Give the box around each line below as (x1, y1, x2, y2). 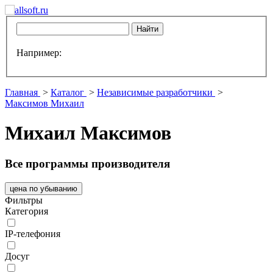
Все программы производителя (5, 157, 170, 171)
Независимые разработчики (97, 87, 213, 97)
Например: (16, 47, 62, 58)
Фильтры (5, 195, 43, 206)
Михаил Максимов (5, 122, 171, 144)
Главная (5, 87, 38, 97)
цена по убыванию (29, 184, 77, 194)
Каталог (51, 87, 84, 97)
